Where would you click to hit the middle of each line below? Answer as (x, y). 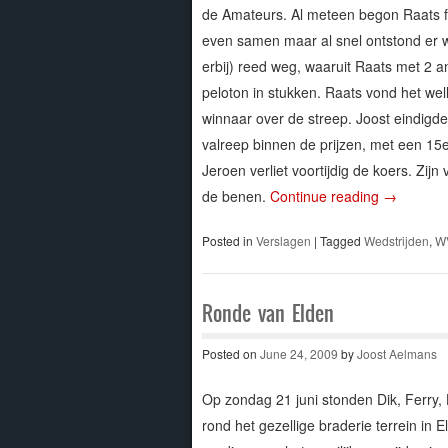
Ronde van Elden (267, 313)
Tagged (341, 240)
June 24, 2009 (298, 353)
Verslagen (283, 240)
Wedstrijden (396, 240)
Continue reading (326, 195)
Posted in (228, 240)
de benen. (235, 195)
